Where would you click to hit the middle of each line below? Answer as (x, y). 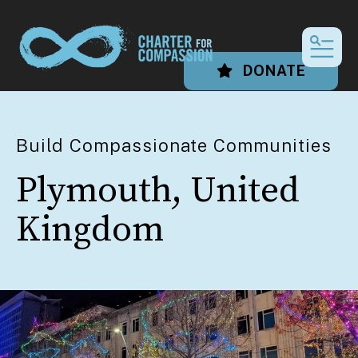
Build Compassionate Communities (174, 145)
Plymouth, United (158, 191)
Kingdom (90, 230)
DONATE (272, 71)
